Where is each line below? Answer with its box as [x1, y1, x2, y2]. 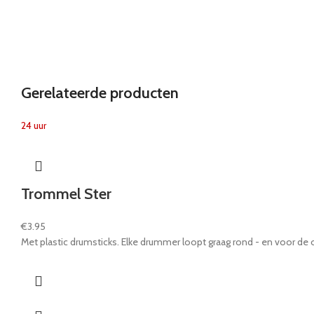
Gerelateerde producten [21, 83, 179, 102]
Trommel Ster [21, 184, 111, 203]
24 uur [21, 118, 46, 132]
